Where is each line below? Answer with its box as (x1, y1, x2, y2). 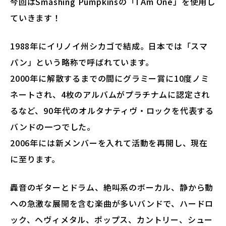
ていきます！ (10, 11, 61, 24)
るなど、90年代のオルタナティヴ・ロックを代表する (10, 104, 214, 117)
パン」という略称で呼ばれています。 (10, 55, 154, 68)
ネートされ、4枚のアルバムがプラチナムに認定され (10, 88, 210, 100)
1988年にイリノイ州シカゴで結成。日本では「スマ (10, 39, 208, 52)
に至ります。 (10, 152, 60, 165)
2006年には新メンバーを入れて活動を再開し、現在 (10, 136, 208, 149)
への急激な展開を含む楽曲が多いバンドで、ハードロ (10, 197, 214, 209)
